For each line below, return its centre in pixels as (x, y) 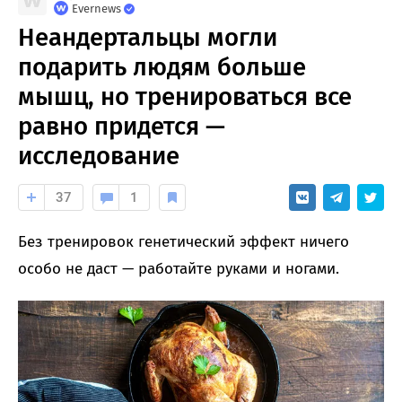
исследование (99, 156)
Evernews (96, 9)
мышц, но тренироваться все (185, 97)
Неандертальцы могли (148, 38)
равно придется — (122, 127)
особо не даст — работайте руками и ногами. (179, 269)
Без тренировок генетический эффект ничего (184, 242)
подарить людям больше (162, 67)
